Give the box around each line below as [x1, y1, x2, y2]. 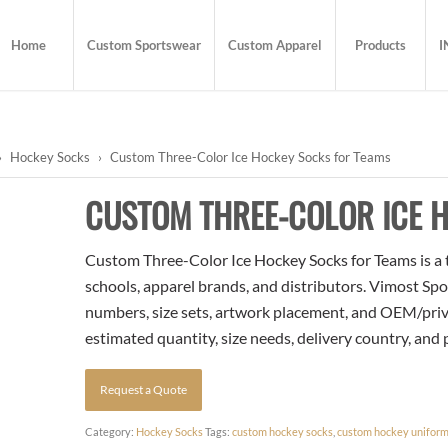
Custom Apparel [228, 37, 323, 53]
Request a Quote [100, 381, 188, 397]
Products [355, 37, 407, 53]
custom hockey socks [232, 424, 334, 438]
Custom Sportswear [87, 37, 202, 53]
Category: [85, 424, 137, 438]
